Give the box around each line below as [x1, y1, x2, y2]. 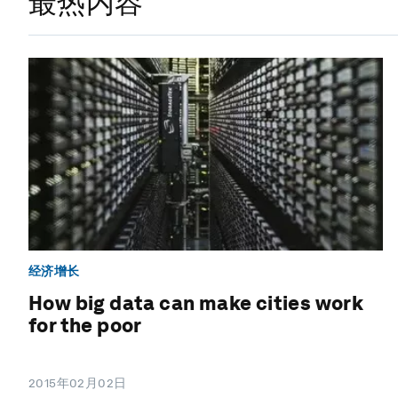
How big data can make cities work [28, 291, 364, 315]
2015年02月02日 [28, 376, 127, 391]
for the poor [28, 314, 142, 338]
